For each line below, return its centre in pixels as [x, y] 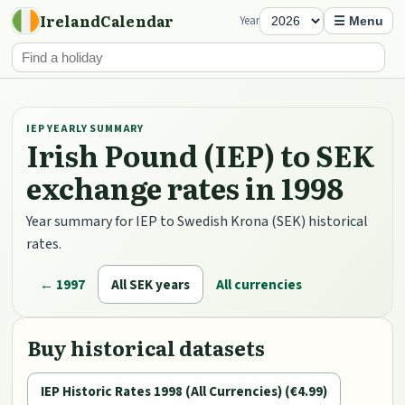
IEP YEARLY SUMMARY [85, 128]
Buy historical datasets [146, 348]
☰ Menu [358, 21]
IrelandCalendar [107, 21]
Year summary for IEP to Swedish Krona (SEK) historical [198, 222]
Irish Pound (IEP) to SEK [201, 155]
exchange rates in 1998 [185, 188]
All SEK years [150, 284]
